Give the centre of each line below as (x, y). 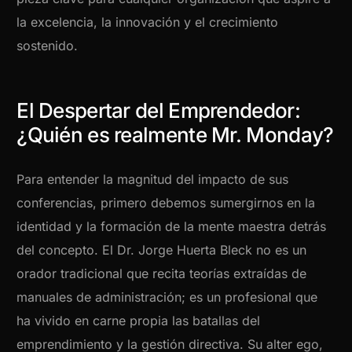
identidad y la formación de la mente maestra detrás (172, 227)
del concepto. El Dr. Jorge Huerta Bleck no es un (162, 250)
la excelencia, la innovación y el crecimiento (148, 22)
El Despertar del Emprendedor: (158, 111)
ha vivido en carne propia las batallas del (139, 321)
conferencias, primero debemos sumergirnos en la (166, 203)
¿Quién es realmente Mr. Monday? (175, 135)
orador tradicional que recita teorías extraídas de (162, 274)
